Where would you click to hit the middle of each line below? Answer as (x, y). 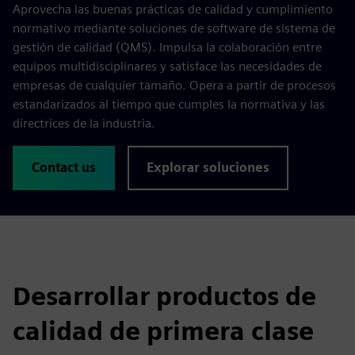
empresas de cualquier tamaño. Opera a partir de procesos (174, 85)
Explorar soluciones (208, 167)
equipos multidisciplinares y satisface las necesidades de (167, 66)
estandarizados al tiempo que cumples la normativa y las (169, 104)
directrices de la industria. (84, 123)
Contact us (64, 167)
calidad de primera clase (163, 330)
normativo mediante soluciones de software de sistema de (174, 28)
